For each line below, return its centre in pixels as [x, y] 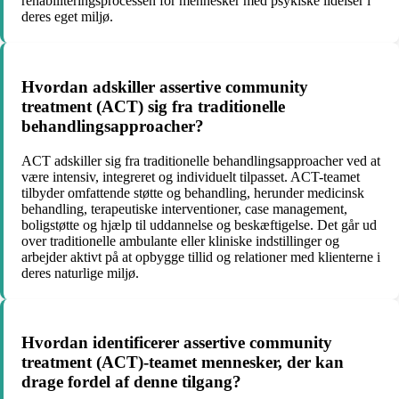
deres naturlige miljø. [80, 273]
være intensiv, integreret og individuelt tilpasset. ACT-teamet [191, 176]
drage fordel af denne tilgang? [131, 382]
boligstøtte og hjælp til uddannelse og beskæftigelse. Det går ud [199, 224]
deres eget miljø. [67, 17]
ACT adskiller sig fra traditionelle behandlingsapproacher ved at [201, 160]
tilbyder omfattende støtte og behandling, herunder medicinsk [193, 192]
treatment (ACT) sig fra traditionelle [153, 106]
